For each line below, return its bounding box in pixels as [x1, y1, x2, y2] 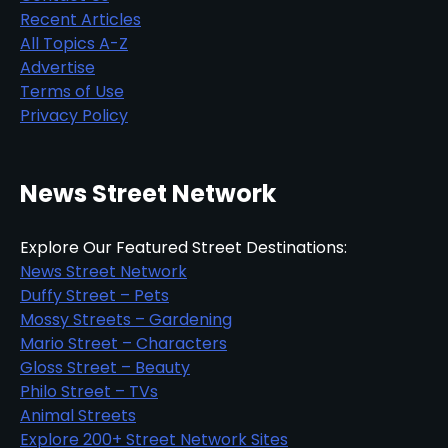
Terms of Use [20, 79, 124, 103]
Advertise [20, 55, 95, 79]
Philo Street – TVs [20, 379, 158, 403]
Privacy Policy [20, 103, 128, 127]
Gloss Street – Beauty [20, 355, 190, 379]
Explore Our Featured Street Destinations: [20, 235, 347, 259]
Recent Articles [20, 7, 141, 31]
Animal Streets [20, 403, 136, 427]
